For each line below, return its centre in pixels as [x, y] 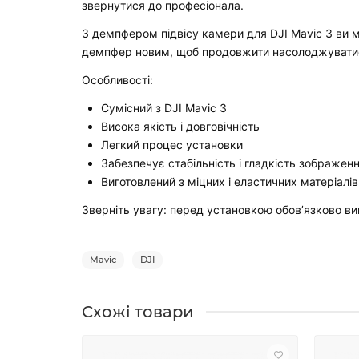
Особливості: [117, 79]
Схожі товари [138, 311]
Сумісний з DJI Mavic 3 [164, 107]
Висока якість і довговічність [180, 126]
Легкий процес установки [172, 144]
